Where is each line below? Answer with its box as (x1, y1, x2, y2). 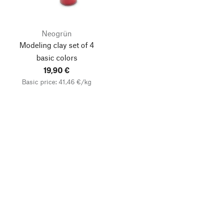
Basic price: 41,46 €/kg (22, 77, 92, 86)
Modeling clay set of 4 (19, 40, 94, 49)
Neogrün (42, 29, 72, 38)
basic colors (36, 53, 77, 62)
